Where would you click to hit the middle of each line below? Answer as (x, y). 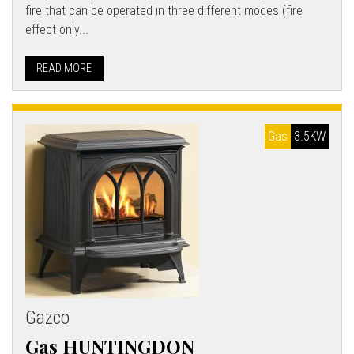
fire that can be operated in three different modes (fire (164, 11)
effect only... (57, 30)
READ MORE (64, 69)
